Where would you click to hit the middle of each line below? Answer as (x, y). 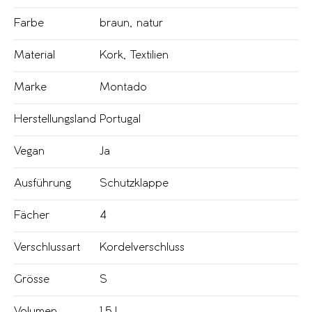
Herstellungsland (55, 120)
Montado (123, 88)
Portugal (120, 120)
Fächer (32, 216)
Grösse (32, 280)
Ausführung (42, 184)
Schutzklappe (134, 184)
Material (34, 56)
